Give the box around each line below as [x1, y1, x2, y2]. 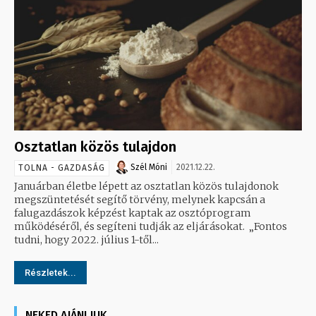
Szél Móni [130, 162, 167, 172]
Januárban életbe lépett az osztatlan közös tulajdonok [14, 179, 279, 193]
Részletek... [25, 267, 76, 278]
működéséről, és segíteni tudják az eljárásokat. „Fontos [14, 219, 249, 233]
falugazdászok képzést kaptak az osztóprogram [14, 206, 251, 219]
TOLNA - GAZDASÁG [18, 162, 105, 173]
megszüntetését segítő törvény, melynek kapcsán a [14, 193, 265, 206]
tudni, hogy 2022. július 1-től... [14, 233, 159, 246]
